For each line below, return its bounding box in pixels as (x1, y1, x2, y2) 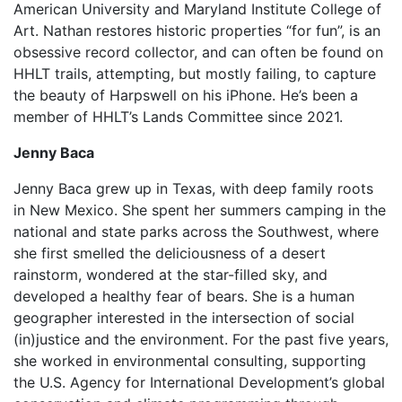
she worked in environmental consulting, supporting (13, 352, 366, 370)
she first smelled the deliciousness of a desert (13, 244, 326, 262)
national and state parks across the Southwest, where (13, 223, 379, 240)
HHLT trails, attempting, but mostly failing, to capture (13, 65, 376, 83)
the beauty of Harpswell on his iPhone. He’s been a (13, 86, 358, 104)
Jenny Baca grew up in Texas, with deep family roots (13, 179, 373, 197)
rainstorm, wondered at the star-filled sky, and (13, 266, 328, 284)
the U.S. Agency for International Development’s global (13, 373, 385, 391)
